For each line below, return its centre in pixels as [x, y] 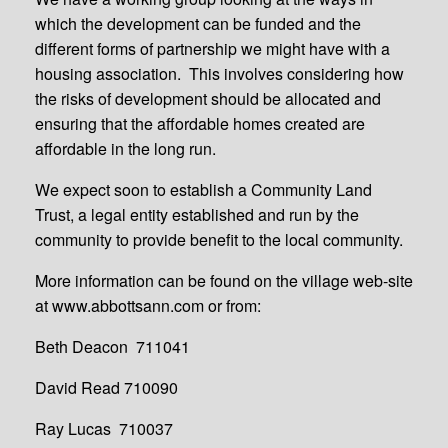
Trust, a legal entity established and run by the [197, 214]
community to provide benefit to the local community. [219, 239]
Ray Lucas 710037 [104, 428]
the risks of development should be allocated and [208, 98]
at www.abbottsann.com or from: [148, 305]
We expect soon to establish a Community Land [203, 189]
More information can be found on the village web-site [224, 280]
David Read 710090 [106, 387]
